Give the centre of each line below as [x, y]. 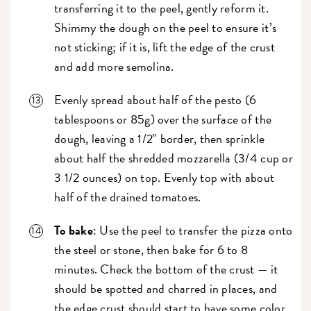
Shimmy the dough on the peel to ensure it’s [166, 27]
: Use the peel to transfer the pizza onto [193, 230]
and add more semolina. [117, 66]
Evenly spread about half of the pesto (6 [155, 99]
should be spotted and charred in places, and [166, 288]
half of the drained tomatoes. [129, 196]
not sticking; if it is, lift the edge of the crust [165, 47]
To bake [74, 230]
